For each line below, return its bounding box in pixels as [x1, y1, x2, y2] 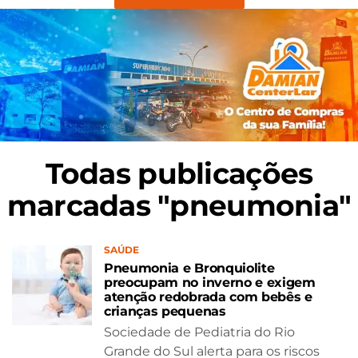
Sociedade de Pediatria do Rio [104, 324, 295, 340]
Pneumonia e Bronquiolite [104, 260, 275, 276]
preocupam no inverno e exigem [104, 274, 316, 290]
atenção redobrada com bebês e [104, 288, 312, 304]
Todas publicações [45, 155, 313, 191]
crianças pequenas [104, 303, 226, 319]
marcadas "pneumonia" [6, 187, 352, 223]
